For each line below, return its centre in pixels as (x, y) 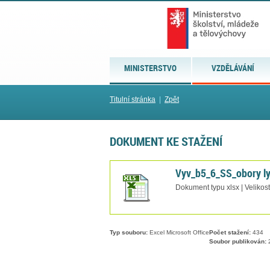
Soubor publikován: (238, 242)
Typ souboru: (129, 233)
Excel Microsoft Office (178, 233)
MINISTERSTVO (151, 68)
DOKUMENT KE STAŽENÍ (166, 141)
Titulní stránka (133, 99)
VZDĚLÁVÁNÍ (233, 68)
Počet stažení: (230, 233)
